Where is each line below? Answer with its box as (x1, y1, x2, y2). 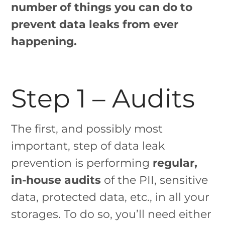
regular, (150, 156, 198, 170)
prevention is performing (11, 156, 150, 170)
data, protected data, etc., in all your (11, 190, 210, 204)
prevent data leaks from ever (11, 17, 179, 31)
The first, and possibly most (11, 122, 163, 136)
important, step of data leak (11, 139, 165, 153)
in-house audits (11, 173, 101, 187)
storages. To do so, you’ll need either (11, 207, 212, 221)
